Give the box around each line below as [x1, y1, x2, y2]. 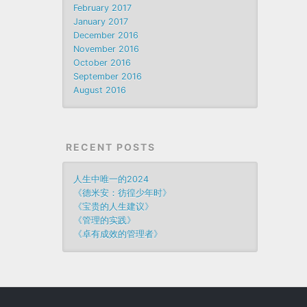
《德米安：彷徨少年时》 [73, 188, 172, 198]
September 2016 [73, 71, 143, 82]
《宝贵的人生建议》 [73, 201, 154, 212]
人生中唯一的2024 [73, 174, 149, 184]
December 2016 [73, 30, 139, 40]
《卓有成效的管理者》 [73, 229, 163, 239]
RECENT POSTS [66, 141, 156, 153]
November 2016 [73, 44, 140, 54]
